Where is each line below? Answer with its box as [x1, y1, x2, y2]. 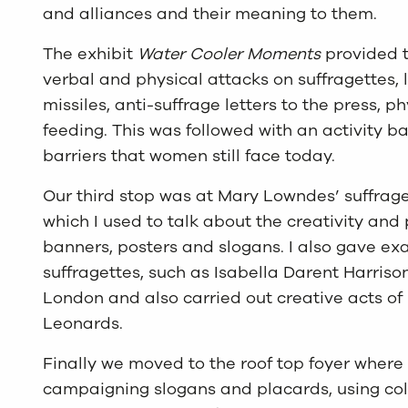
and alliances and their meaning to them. [43, 2, 378, 25]
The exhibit [43, 42, 138, 65]
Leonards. [43, 311, 124, 334]
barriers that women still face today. [43, 144, 336, 167]
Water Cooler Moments [138, 42, 321, 65]
